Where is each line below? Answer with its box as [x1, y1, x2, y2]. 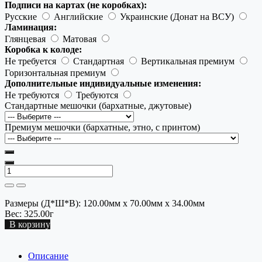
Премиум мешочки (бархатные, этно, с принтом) [5, 122, 200, 132]
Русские [5, 11, 39, 22]
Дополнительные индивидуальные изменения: [5, 78, 201, 88]
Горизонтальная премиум [5, 67, 108, 78]
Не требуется [5, 56, 58, 66]
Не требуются [5, 89, 61, 100]
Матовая [63, 33, 99, 44]
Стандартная [73, 56, 126, 66]
